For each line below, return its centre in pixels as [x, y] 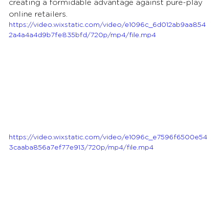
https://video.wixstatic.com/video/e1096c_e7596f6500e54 [108, 137]
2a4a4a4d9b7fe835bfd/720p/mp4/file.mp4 [82, 35]
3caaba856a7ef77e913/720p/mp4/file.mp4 [81, 147]
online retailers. [38, 14]
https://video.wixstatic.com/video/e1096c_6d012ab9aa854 [107, 25]
